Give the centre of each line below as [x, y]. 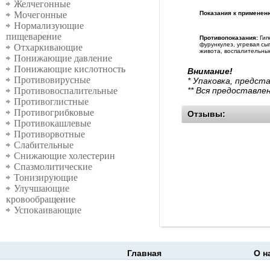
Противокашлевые [52, 124]
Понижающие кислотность [70, 69]
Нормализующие [49, 26]
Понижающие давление [63, 58]
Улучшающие [42, 189]
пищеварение [34, 37]
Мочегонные [40, 15]
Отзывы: [206, 114]
